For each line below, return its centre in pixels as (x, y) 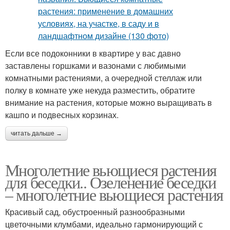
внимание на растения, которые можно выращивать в (109, 102)
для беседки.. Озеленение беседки (111, 182)
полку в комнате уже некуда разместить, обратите (100, 90)
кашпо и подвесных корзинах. (62, 114)
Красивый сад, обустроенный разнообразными (95, 212)
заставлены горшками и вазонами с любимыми (95, 65)
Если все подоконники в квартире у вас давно (93, 53)
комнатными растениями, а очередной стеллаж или (103, 78)
